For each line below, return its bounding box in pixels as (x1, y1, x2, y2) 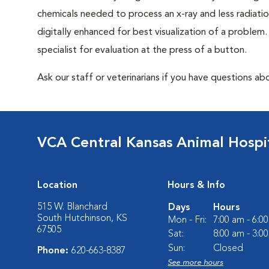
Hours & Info (168, 181, 225, 190)
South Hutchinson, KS (37, 214, 127, 223)
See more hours (168, 259, 223, 267)
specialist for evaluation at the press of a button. (37, 46, 247, 55)
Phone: (37, 246, 71, 256)
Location (37, 181, 77, 190)
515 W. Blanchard (37, 202, 107, 212)
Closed (213, 244, 243, 253)
